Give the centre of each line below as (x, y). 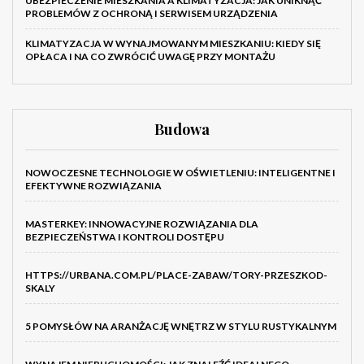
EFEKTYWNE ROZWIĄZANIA (93, 186)
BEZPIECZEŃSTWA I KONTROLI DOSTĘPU (125, 237)
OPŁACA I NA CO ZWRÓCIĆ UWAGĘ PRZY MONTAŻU (150, 57)
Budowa (182, 130)
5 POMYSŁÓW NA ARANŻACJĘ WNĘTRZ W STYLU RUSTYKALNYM (181, 327)
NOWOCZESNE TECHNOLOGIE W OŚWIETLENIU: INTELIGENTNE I (180, 173)
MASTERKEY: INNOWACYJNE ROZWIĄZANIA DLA (142, 224)
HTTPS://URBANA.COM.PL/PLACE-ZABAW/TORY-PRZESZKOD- (176, 275)
